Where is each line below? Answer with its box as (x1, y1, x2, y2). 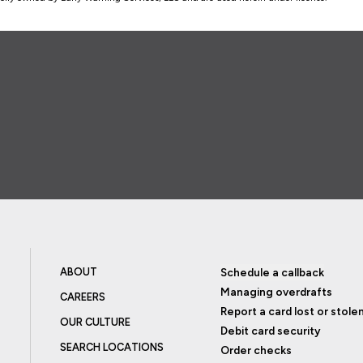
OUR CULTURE (59, 315, 130, 328)
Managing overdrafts (220, 284, 333, 298)
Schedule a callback (220, 265, 325, 279)
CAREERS (59, 290, 105, 303)
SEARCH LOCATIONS (59, 340, 164, 353)
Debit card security (220, 323, 322, 337)
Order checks (220, 343, 293, 357)
